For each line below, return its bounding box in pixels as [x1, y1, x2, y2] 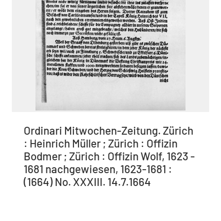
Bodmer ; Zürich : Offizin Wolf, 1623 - [24, 149, 195, 162]
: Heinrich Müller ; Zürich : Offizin [24, 136, 178, 149]
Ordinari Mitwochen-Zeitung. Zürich [24, 123, 193, 137]
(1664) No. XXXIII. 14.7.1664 [24, 175, 151, 188]
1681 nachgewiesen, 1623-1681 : [24, 162, 172, 175]
